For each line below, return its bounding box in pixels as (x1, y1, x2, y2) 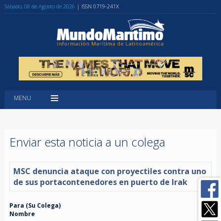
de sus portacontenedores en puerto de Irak (13, 176, 187, 187)
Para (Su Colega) (9, 201, 61, 210)
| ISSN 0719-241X (76, 2, 119, 10)
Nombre (9, 209, 35, 218)
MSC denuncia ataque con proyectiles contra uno (13, 165, 206, 177)
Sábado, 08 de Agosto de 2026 (4, 2, 75, 10)
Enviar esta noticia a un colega (9, 133, 165, 150)
